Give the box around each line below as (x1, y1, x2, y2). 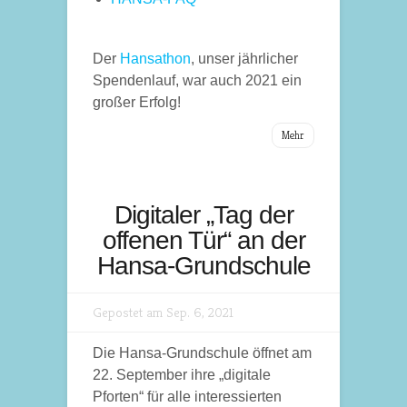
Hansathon (120, 51, 191, 66)
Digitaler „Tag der (114, 201, 293, 229)
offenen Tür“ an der (102, 226, 305, 254)
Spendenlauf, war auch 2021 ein (93, 73, 302, 88)
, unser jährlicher (191, 51, 298, 66)
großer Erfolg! (93, 94, 181, 110)
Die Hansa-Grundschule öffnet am (93, 345, 312, 361)
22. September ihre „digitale (93, 367, 271, 382)
